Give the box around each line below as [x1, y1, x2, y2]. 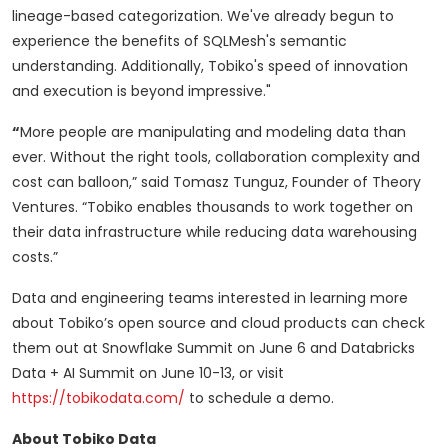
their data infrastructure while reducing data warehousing [12, 222, 417, 243]
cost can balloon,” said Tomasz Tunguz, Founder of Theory [12, 172, 421, 193]
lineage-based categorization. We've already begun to [12, 6, 394, 27]
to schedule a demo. [185, 388, 334, 409]
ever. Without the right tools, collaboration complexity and [12, 147, 420, 168]
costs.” [12, 247, 58, 268]
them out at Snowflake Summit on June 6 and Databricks [12, 338, 415, 359]
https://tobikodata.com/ [12, 388, 185, 409]
